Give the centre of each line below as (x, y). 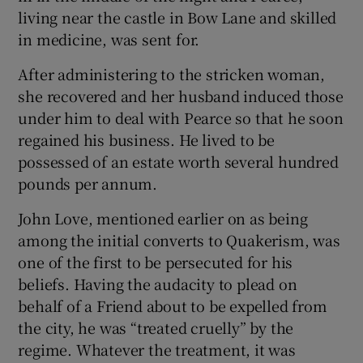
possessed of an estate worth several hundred (178, 162)
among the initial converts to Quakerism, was (179, 240)
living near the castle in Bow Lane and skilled (177, 17)
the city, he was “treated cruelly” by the (156, 328)
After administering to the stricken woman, (172, 74)
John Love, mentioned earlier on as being (163, 218)
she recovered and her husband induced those (181, 96)
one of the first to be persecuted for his (156, 262)
